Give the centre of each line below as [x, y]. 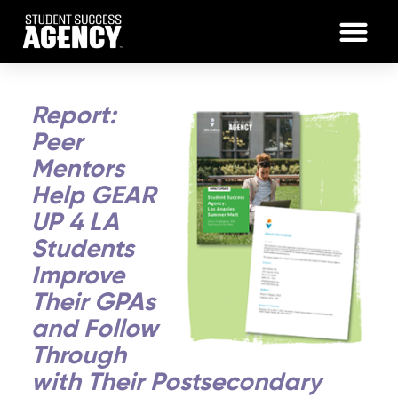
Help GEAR [93, 196]
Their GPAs [93, 303]
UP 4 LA [75, 223]
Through [79, 356]
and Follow [95, 330]
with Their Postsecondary [176, 383]
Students [83, 250]
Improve [78, 276]
